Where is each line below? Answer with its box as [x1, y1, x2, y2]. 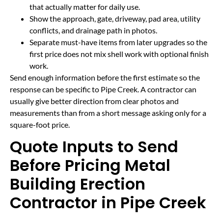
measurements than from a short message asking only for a [10, 108, 206, 117]
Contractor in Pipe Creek [10, 192, 206, 214]
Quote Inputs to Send [10, 136, 178, 158]
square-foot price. [10, 119, 70, 129]
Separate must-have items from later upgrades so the [29, 37, 207, 47]
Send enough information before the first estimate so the [10, 72, 200, 82]
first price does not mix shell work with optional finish [29, 49, 209, 58]
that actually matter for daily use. [29, 1, 140, 11]
